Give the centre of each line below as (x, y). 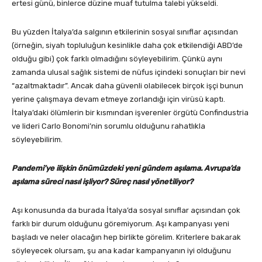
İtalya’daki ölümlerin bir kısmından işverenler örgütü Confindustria (130, 113)
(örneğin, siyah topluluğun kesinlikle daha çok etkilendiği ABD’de (127, 46)
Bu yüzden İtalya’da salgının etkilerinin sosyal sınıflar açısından (125, 32)
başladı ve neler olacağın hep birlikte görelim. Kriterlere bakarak (126, 237)
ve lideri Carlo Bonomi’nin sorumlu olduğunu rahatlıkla (108, 126)
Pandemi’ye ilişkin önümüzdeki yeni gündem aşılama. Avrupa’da (126, 168)
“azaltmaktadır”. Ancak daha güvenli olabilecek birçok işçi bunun (127, 86)
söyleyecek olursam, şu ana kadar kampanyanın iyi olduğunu (121, 251)
